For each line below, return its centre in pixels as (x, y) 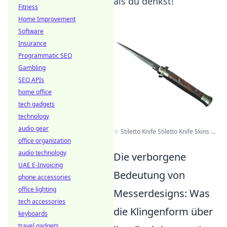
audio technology (42, 153)
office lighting (37, 189)
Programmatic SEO (45, 55)
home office (35, 92)
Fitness (28, 7)
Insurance (32, 43)
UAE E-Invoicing (41, 165)
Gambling (32, 68)
